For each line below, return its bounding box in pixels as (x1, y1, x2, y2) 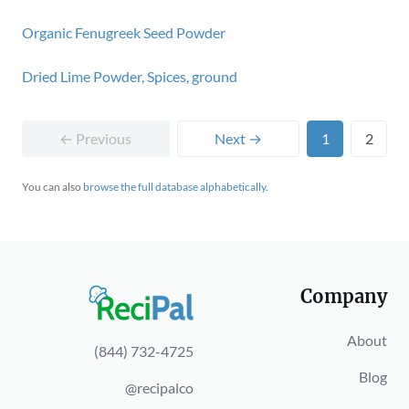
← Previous (59, 130, 132, 147)
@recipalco (125, 378, 194, 396)
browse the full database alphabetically (83, 180, 266, 194)
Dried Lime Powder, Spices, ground (22, 68, 237, 85)
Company (300, 285, 387, 308)
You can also (22, 180, 83, 194)
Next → (214, 130, 262, 147)
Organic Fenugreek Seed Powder (22, 24, 225, 41)
